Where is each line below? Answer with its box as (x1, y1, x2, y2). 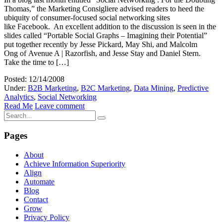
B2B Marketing (28, 84, 77, 93)
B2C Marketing (81, 84, 130, 93)
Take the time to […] (4, 58, 69, 67)
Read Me (4, 102, 33, 111)
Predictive (177, 84, 209, 93)
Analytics (4, 93, 34, 102)
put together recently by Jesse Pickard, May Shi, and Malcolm (4, 40, 197, 49)
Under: (4, 84, 28, 93)
